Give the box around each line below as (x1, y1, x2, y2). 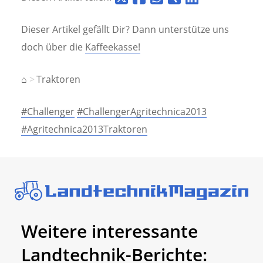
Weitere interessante (21, 218, 198, 243)
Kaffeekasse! (85, 40, 140, 53)
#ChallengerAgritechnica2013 (77, 105, 207, 119)
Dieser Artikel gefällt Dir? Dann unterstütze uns (21, 22, 229, 36)
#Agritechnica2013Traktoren (21, 123, 147, 136)
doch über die (21, 40, 85, 53)
